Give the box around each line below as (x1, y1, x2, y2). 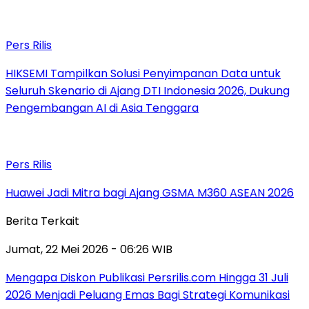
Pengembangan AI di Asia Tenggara (6, 99, 199, 116)
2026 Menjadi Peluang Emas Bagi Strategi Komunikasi (6, 286, 290, 303)
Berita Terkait (6, 212, 79, 229)
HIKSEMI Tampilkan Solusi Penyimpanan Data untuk (6, 65, 281, 81)
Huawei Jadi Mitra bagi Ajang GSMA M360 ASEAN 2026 (6, 184, 294, 201)
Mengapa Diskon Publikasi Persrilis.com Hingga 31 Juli (6, 269, 288, 286)
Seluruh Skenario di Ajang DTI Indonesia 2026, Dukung (6, 82, 290, 99)
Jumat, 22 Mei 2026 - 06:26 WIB (6, 241, 172, 257)
